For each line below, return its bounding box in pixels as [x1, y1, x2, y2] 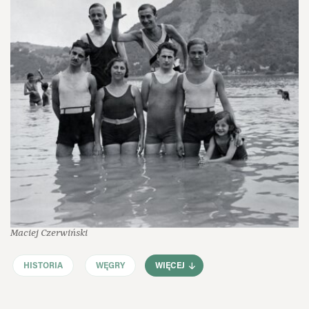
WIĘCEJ [155, 262, 186, 271]
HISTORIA [23, 261, 63, 270]
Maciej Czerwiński [10, 227, 88, 238]
